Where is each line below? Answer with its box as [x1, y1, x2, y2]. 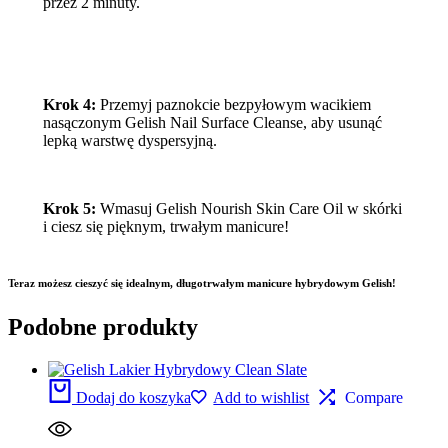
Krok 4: [42, 96, 100, 114]
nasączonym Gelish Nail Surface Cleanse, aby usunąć [42, 114, 382, 132]
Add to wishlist [213, 388, 310, 406]
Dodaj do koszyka [76, 388, 191, 406]
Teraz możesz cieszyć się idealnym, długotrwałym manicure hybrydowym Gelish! [8, 277, 396, 289]
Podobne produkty [8, 313, 198, 340]
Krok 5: [42, 200, 96, 218]
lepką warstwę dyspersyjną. [42, 132, 217, 150]
